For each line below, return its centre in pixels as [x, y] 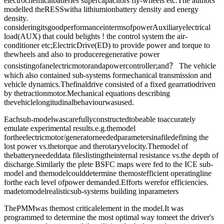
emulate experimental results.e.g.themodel [70, 128]
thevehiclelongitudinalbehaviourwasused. [69, 102]
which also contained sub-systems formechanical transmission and [108, 75]
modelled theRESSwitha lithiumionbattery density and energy [101, 9]
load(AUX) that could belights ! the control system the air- [96, 36]
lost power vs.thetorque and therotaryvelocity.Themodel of [96, 146]
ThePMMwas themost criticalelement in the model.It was [94, 208]
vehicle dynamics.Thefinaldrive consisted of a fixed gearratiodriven [110, 84]
